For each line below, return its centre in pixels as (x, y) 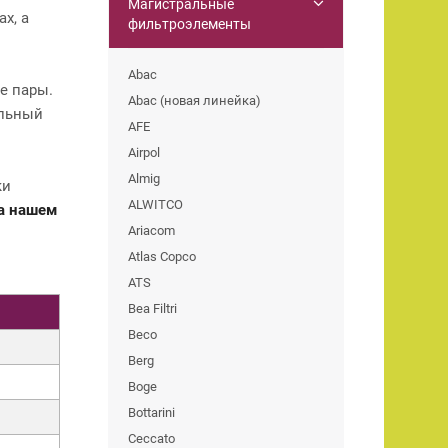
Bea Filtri (152, 308)
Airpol (144, 152)
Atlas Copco (162, 256)
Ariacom (151, 230)
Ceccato (151, 438)
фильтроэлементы (189, 23)
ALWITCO (155, 204)
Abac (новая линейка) (194, 100)
